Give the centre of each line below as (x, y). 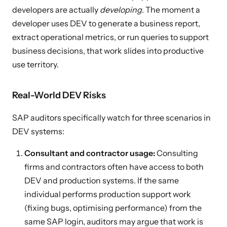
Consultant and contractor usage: (90, 153)
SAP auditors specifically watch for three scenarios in (111, 118)
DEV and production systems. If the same (102, 180)
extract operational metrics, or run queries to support (110, 37)
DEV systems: (38, 131)
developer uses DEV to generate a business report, (106, 23)
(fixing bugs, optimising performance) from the (113, 208)
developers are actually (56, 10)
